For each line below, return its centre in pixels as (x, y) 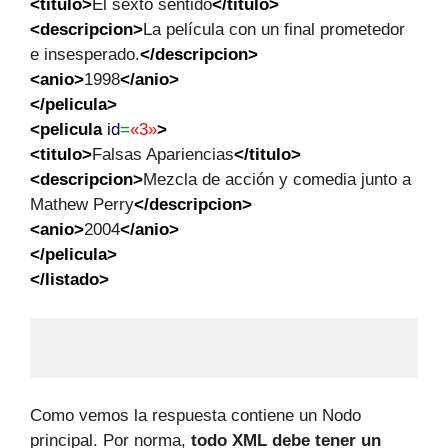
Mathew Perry (82, 204)
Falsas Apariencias (163, 154)
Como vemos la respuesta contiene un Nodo (195, 415)
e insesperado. (85, 54)
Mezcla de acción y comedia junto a (277, 179)
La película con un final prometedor (274, 29)
